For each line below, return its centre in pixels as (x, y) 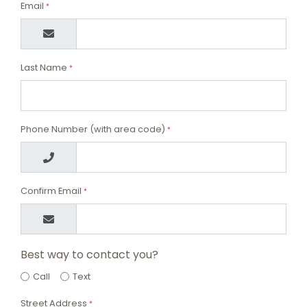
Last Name (45, 67)
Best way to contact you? (89, 255)
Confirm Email (52, 191)
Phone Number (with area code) (94, 130)
